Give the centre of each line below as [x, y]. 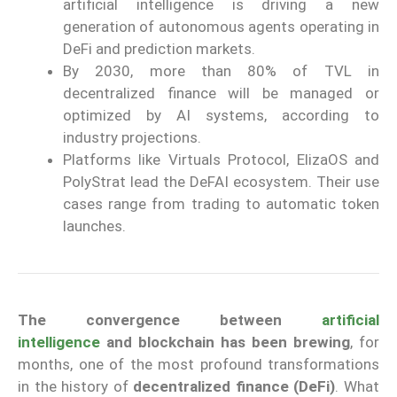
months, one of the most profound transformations [198, 365]
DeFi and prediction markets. [159, 49]
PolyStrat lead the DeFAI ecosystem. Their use [221, 182]
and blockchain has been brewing [225, 343]
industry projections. [132, 138]
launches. [94, 226]
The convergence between [170, 320]
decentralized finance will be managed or [221, 93]
